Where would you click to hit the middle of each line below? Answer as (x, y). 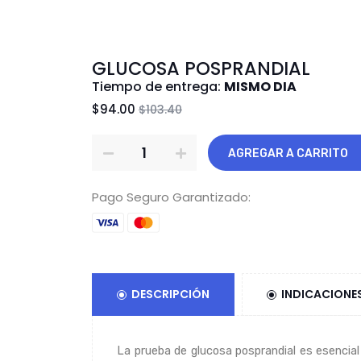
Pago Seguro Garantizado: (171, 197)
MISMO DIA (260, 87)
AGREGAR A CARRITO (317, 153)
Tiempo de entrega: (158, 87)
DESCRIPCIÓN (170, 295)
